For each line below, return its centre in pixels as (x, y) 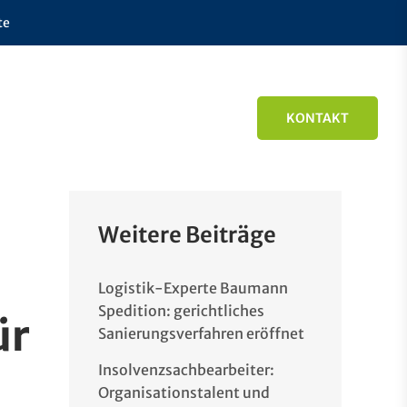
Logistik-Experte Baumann (193, 288)
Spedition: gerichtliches (181, 311)
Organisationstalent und (184, 392)
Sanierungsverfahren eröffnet (201, 333)
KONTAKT (318, 118)
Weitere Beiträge (187, 235)
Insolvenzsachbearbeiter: (186, 370)
